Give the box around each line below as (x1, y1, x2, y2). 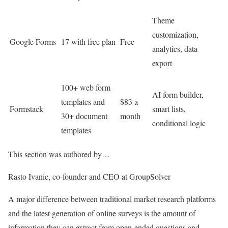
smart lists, (152, 103, 186, 115)
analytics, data (152, 43, 197, 54)
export (152, 58, 172, 69)
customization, (152, 29, 198, 40)
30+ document (61, 110, 107, 122)
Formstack (10, 103, 43, 115)
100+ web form (61, 82, 110, 93)
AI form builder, (152, 89, 204, 100)
